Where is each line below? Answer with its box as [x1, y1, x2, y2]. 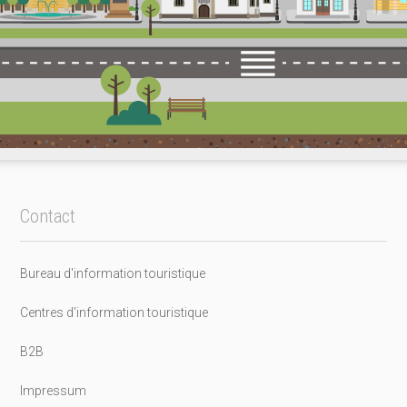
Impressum [19, 382, 86, 398]
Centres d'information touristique [19, 304, 208, 320]
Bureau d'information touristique [19, 265, 205, 281]
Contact [19, 205, 75, 228]
